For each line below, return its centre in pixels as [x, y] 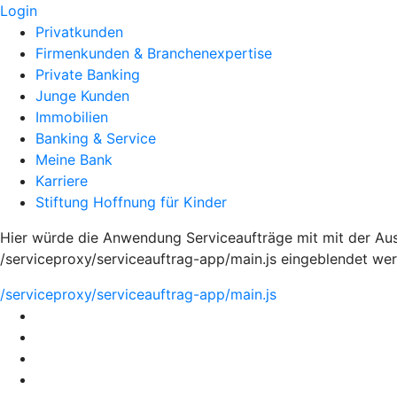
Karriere [62, 181]
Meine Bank [74, 160]
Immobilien [72, 117]
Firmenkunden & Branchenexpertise [154, 53]
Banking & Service [96, 138]
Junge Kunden [82, 96]
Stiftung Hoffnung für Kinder [131, 202]
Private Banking [88, 74]
